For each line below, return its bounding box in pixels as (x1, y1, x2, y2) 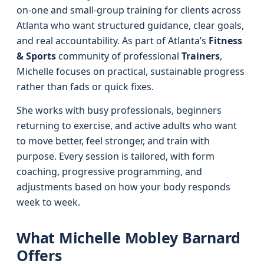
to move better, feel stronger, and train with (16, 134, 210, 147)
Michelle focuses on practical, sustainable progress (16, 65, 245, 78)
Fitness (209, 34, 242, 47)
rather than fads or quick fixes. (16, 80, 154, 93)
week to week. (16, 196, 80, 209)
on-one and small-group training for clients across (16, 4, 241, 16)
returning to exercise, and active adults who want (16, 119, 237, 132)
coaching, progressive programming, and (16, 165, 202, 178)
